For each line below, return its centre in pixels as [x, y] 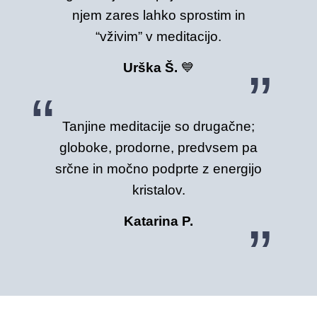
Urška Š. [150, 67]
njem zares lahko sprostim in [158, 16]
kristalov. [158, 190]
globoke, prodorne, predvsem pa [159, 148]
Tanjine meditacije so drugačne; [159, 127]
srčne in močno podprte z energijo [159, 169]
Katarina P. [159, 221]
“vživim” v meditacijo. [159, 37]
